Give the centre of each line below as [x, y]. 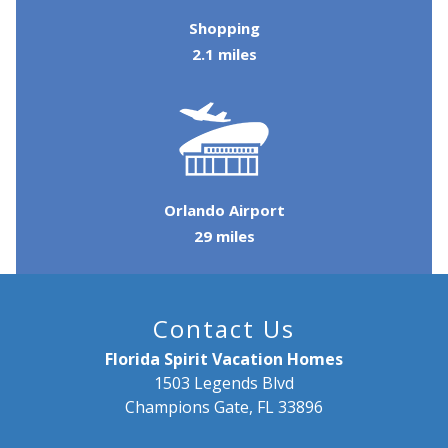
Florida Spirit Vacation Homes [224, 358]
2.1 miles [224, 53]
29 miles [224, 235]
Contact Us [224, 328]
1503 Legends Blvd [224, 382]
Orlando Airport [224, 209]
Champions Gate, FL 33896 [224, 406]
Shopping [224, 27]
